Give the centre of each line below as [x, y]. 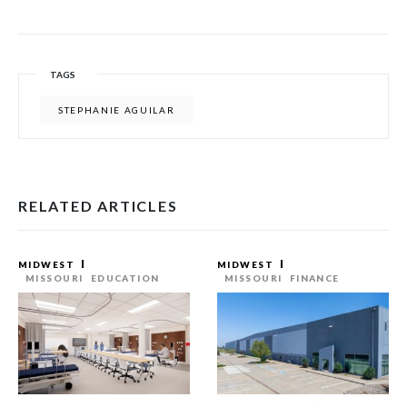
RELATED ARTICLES [98, 206]
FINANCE [314, 278]
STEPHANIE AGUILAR [117, 110]
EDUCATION [125, 278]
